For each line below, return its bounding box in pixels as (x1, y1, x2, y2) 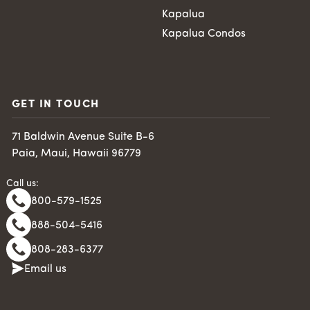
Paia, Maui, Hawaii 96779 (11, 147, 141, 159)
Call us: (6, 178, 39, 188)
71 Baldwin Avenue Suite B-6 (11, 131, 154, 143)
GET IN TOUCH (11, 98, 100, 110)
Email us (24, 263, 66, 275)
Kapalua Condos (161, 28, 246, 39)
